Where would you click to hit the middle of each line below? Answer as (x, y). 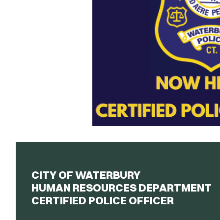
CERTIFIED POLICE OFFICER (103, 201)
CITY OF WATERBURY (86, 175)
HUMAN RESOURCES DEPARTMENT (122, 188)
